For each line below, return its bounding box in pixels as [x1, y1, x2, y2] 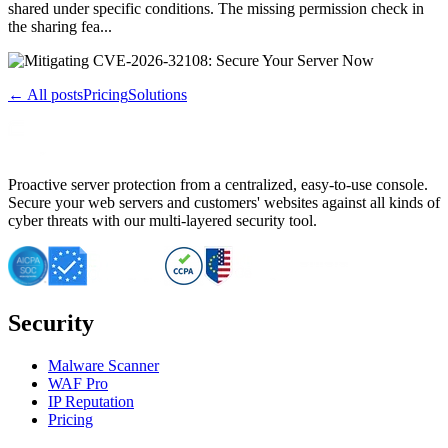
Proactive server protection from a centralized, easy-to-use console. [8, 175, 428, 193]
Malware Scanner [48, 356, 159, 374]
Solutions [128, 85, 187, 103]
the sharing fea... [8, 17, 112, 35]
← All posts [8, 85, 83, 103]
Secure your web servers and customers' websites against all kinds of [8, 193, 440, 211]
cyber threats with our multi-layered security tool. [8, 211, 317, 229]
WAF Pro [48, 374, 108, 392]
